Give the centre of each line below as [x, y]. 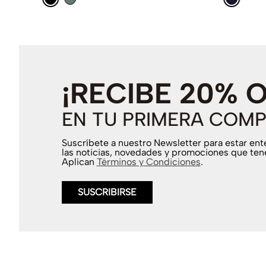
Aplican [79, 162]
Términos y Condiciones [148, 162]
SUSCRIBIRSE [107, 192]
